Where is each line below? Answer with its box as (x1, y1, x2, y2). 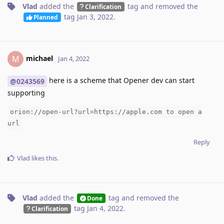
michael (26, 53, 53, 63)
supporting (7, 88, 45, 98)
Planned (33, 13, 58, 21)
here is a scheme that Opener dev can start (47, 75, 194, 85)
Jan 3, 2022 (76, 12, 113, 22)
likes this (30, 153, 57, 163)
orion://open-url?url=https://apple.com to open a (10, 108, 202, 116)
